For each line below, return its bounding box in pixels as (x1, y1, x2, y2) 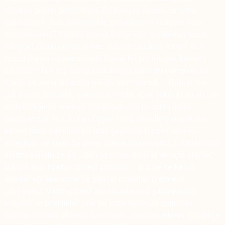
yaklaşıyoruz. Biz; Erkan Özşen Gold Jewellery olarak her (4, 115, 207, 124)
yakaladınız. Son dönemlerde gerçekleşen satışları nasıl (4, 18, 202, 27)
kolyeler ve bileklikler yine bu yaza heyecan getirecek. (4, 199, 195, 208)
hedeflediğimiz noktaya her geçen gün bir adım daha (4, 102, 190, 111)
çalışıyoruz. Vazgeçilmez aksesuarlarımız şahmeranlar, (4, 187, 198, 196)
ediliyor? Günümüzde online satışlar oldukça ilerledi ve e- (4, 42, 208, 51)
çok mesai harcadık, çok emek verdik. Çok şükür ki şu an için (4, 90, 219, 99)
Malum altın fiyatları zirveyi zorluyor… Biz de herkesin (4, 163, 194, 172)
